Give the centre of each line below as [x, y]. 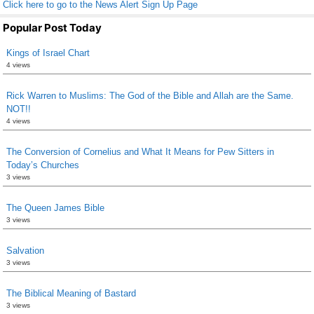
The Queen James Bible [55, 207]
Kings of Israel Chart [48, 53]
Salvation [25, 250]
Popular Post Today [52, 27]
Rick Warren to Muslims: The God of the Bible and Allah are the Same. [150, 95]
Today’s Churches [43, 165]
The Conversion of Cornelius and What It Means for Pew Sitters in [140, 151]
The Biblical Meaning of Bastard [71, 293]
